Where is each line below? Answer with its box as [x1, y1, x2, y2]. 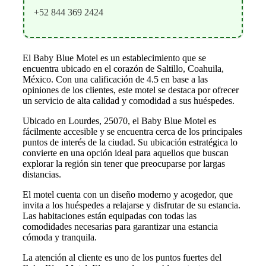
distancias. [23, 169, 61, 180]
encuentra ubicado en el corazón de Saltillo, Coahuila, [23, 64, 224, 74]
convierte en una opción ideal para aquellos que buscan [23, 148, 229, 159]
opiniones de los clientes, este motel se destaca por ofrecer [23, 85, 239, 96]
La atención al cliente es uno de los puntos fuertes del [23, 252, 221, 263]
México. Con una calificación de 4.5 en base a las [23, 74, 208, 85]
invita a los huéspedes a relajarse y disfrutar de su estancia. [23, 200, 240, 211]
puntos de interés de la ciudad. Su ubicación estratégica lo [23, 137, 237, 148]
